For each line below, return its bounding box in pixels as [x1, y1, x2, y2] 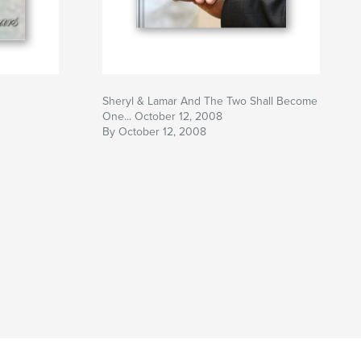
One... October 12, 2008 [102, 110, 222, 124]
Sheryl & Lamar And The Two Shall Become [102, 94, 317, 109]
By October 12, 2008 [102, 125, 206, 139]
